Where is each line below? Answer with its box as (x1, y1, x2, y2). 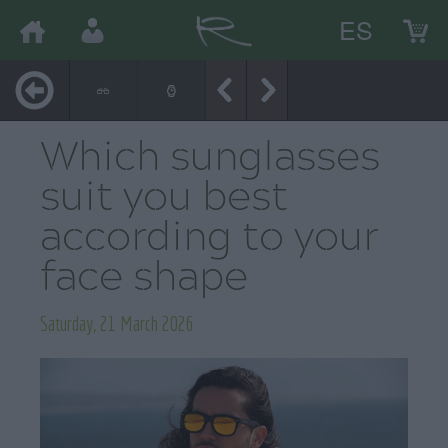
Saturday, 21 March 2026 (40, 312, 194, 335)
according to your (40, 221, 379, 258)
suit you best (40, 181, 288, 218)
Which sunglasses (40, 141, 380, 178)
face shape (40, 261, 248, 298)
